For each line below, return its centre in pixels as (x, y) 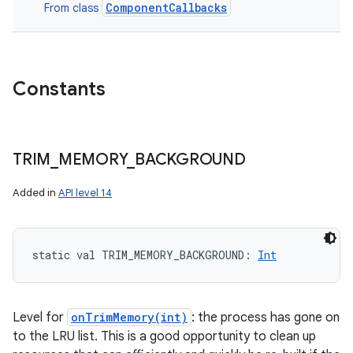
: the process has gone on (266, 318)
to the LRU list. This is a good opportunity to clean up (164, 336)
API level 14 (85, 193)
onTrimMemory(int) (129, 317)
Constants (59, 89)
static (51, 255)
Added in (35, 193)
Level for (40, 318)
